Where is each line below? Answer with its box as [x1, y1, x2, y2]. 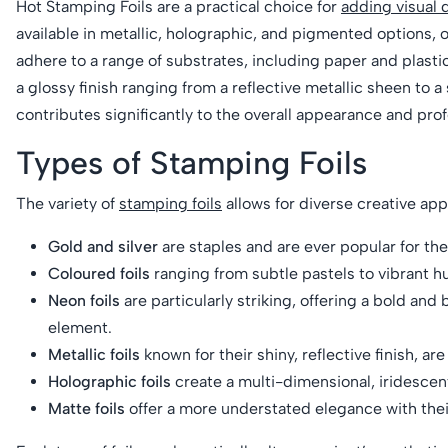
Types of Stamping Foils [16, 143, 367, 182]
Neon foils [48, 290, 120, 310]
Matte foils [48, 398, 125, 418]
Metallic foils [48, 344, 140, 364]
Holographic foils [48, 371, 171, 391]
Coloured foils [48, 263, 150, 283]
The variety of [16, 193, 119, 213]
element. [48, 317, 112, 337]
